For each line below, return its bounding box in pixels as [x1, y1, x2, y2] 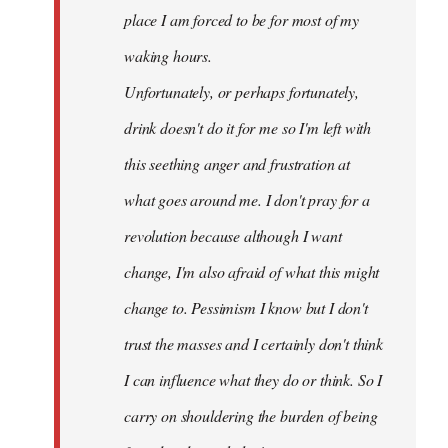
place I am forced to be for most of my [124, 9, 359, 30]
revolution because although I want [124, 225, 342, 246]
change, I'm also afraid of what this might [124, 261, 380, 282]
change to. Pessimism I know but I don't [124, 297, 368, 318]
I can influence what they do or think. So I [124, 369, 383, 390]
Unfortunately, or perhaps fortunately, [124, 81, 359, 102]
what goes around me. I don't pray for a [124, 189, 370, 210]
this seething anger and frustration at [124, 153, 350, 174]
